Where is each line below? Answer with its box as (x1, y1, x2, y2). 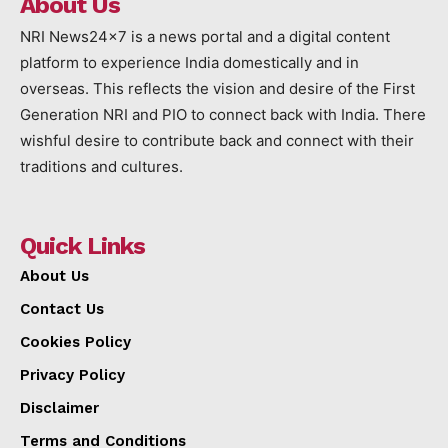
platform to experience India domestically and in (20, 52, 359, 72)
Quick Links (20, 231, 145, 260)
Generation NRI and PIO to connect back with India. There (20, 104, 426, 124)
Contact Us (20, 299, 104, 318)
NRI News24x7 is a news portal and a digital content (20, 26, 390, 46)
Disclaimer (20, 398, 99, 417)
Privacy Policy (20, 365, 125, 384)
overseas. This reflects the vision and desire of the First (20, 78, 415, 98)
